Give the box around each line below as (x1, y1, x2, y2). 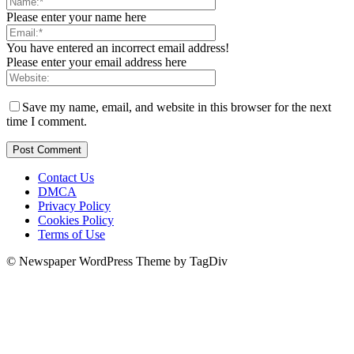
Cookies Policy (38, 213, 114, 227)
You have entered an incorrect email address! (6, 40, 229, 55)
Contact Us (38, 170, 94, 184)
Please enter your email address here (6, 55, 186, 69)
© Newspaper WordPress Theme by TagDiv (6, 254, 228, 268)
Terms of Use (38, 227, 105, 241)
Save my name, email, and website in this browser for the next (22, 100, 331, 114)
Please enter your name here (6, 9, 146, 24)
